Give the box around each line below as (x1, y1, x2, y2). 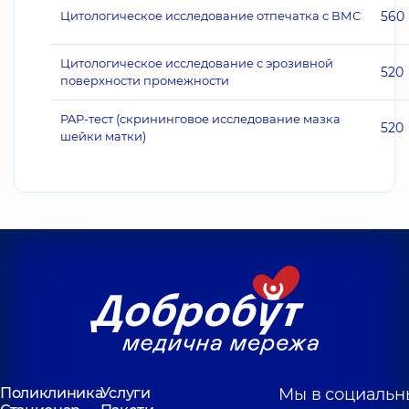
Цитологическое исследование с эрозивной (60, 56, 333, 70)
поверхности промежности (60, 73, 229, 88)
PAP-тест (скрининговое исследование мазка (60, 111, 341, 126)
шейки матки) (60, 129, 146, 143)
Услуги (100, 384, 151, 402)
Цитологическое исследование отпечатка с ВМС (60, 8, 361, 23)
